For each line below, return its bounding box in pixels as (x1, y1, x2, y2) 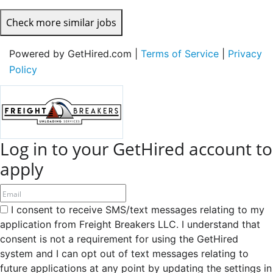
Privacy (228, 47, 262, 60)
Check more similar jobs (6, 16, 116, 30)
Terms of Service (141, 47, 219, 60)
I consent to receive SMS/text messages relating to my (8, 204, 264, 216)
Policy (9, 63, 37, 76)
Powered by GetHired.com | (9, 47, 141, 60)
